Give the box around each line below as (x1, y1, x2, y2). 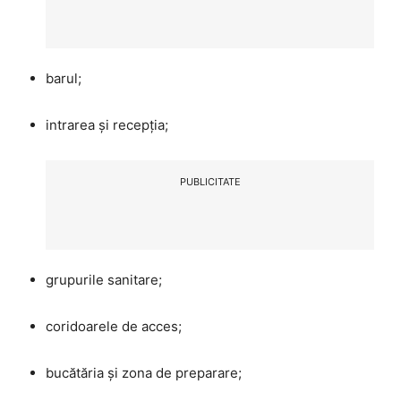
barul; (46, 69, 81, 87)
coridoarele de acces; (46, 317, 182, 335)
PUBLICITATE (179, 175, 241, 188)
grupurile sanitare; (46, 270, 162, 288)
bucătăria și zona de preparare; (46, 363, 242, 381)
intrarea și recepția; (46, 115, 168, 133)
